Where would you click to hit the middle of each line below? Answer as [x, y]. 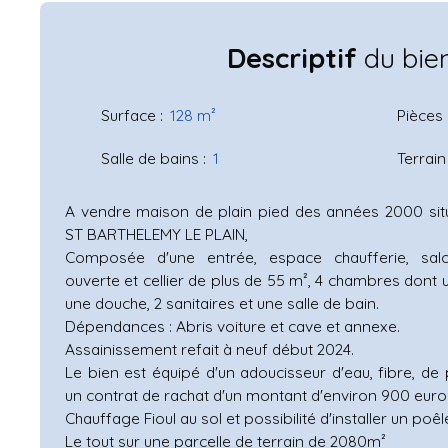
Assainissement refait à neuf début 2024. [209, 348]
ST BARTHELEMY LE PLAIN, [156, 233]
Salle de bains [150, 157]
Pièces [420, 114]
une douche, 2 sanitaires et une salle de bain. [222, 302]
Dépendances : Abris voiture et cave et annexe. [232, 325]
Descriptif [292, 57]
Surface [128, 114]
